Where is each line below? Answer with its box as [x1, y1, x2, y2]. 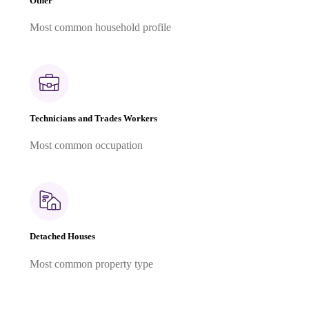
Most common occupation [30, 139, 143, 152]
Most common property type [30, 257, 153, 270]
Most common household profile [30, 21, 171, 33]
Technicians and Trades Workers [30, 113, 157, 124]
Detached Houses [30, 231, 95, 242]
